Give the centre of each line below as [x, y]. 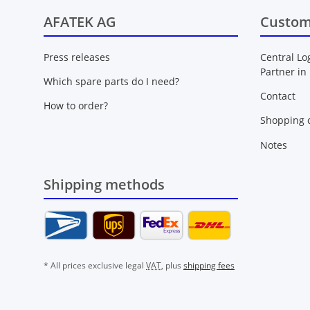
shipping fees [209, 265]
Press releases [77, 57]
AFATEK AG [80, 22]
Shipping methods [104, 184]
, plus [172, 265]
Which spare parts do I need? [111, 81]
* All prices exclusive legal [95, 265]
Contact [277, 96]
